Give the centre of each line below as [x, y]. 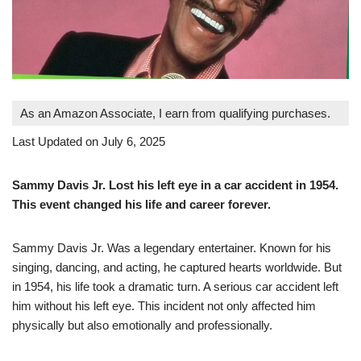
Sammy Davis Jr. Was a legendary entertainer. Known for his [172, 247]
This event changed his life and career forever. [141, 204]
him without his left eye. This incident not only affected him [164, 305]
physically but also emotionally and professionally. [142, 325]
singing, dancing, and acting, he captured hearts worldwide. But [177, 267]
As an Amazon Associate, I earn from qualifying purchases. [175, 113]
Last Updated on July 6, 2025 [89, 141]
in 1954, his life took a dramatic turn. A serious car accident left [175, 286]
